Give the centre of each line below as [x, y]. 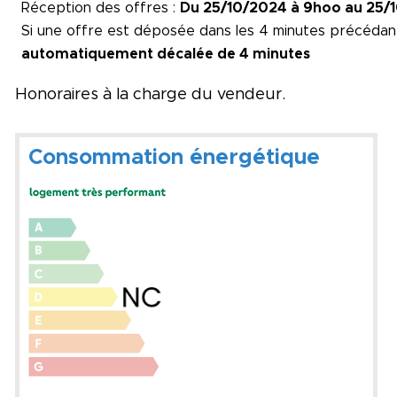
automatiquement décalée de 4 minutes [166, 54]
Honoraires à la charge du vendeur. [150, 95]
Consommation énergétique [174, 158]
